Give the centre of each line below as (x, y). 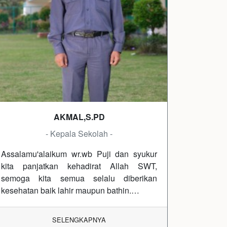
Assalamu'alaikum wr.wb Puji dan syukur (79, 154)
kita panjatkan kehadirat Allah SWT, (79, 166)
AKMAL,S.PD (79, 117)
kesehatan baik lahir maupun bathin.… (70, 191)
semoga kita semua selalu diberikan (79, 178)
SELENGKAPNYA (79, 220)
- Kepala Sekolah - (79, 134)
